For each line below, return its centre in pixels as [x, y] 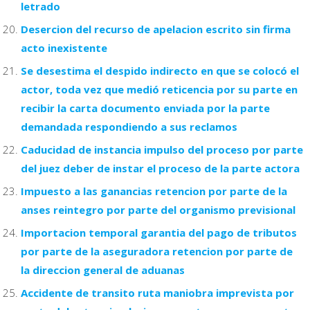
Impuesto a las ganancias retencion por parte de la [154, 191]
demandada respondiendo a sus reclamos [129, 126]
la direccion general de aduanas [103, 270]
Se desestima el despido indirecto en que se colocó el [160, 70]
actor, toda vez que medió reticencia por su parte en [159, 89]
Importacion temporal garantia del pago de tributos [159, 232]
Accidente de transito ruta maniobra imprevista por [157, 292]
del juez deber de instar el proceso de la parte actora [160, 168]
